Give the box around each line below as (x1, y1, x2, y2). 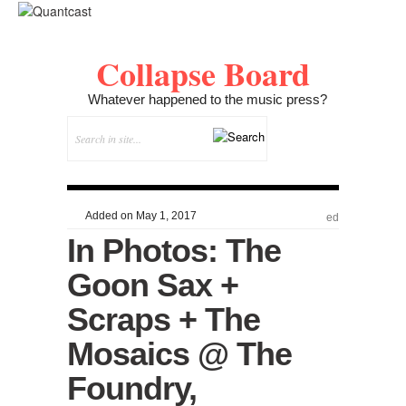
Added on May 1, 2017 (82, 208, 197, 222)
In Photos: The (67, 231, 281, 269)
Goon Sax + (67, 266, 238, 304)
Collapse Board (96, 49, 310, 97)
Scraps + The (67, 300, 260, 338)
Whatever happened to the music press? (88, 91, 327, 107)
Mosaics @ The (67, 334, 292, 372)
